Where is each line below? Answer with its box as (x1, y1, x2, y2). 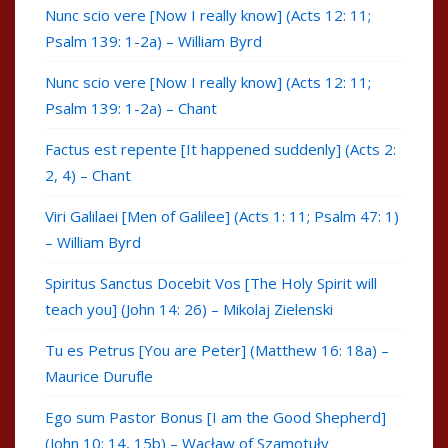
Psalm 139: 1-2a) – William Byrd (45, 31, 262, 52)
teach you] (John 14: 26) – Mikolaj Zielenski (45, 299, 333, 320)
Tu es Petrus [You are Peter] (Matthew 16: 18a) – (45, 340, 389, 361)
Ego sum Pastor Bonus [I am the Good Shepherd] (45, 407, 386, 428)
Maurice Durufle (45, 366, 153, 387)
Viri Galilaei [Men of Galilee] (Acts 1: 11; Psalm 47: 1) (45, 206, 399, 227)
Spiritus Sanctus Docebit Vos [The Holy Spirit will (45, 273, 377, 294)
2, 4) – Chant (45, 165, 131, 186)
